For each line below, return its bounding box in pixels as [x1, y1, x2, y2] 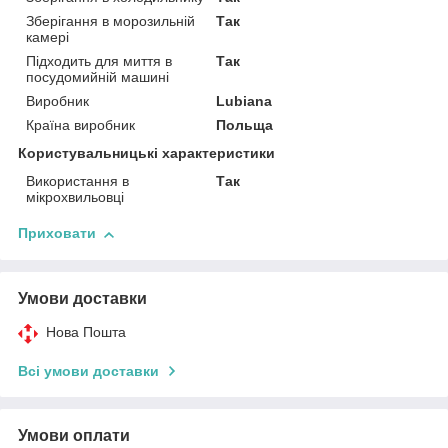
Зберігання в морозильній [26, 13, 195, 30]
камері [26, 29, 69, 46]
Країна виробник [26, 117, 135, 134]
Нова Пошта [46, 324, 126, 341]
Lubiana [216, 93, 273, 110]
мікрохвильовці [26, 189, 124, 206]
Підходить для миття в [26, 53, 172, 70]
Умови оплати [18, 427, 130, 445]
